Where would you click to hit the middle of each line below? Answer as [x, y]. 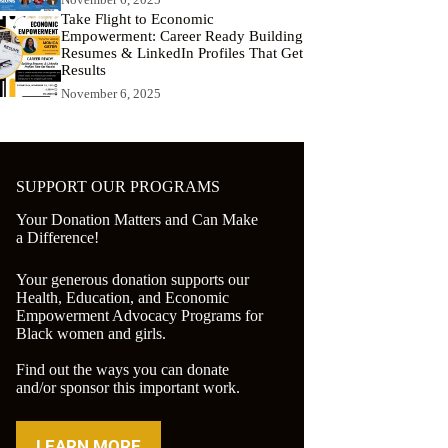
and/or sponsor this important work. [128, 387]
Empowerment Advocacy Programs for [139, 315]
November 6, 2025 [111, 94]
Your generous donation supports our [132, 279]
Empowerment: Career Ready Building [182, 36]
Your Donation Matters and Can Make [137, 219]
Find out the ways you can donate [122, 369]
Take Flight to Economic [137, 19]
